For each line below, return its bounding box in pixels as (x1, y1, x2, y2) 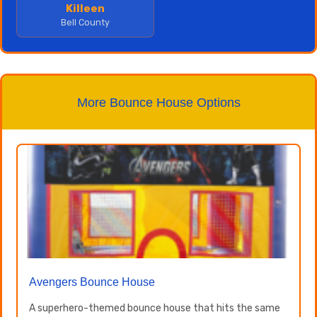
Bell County (61, 17, 110, 28)
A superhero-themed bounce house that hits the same (29, 302, 280, 314)
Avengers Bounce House (29, 276, 155, 288)
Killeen (66, 2, 105, 15)
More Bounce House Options (76, 96, 241, 110)
